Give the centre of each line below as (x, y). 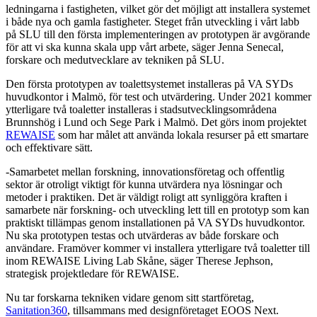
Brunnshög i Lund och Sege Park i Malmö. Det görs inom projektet (156, 122)
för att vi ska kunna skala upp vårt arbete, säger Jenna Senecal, (145, 47)
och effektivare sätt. (49, 147)
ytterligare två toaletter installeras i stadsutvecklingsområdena (141, 109)
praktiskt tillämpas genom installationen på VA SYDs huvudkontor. (155, 222)
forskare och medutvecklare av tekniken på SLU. (115, 59)
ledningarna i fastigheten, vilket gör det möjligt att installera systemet (158, 8)
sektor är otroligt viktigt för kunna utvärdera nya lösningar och (144, 184)
